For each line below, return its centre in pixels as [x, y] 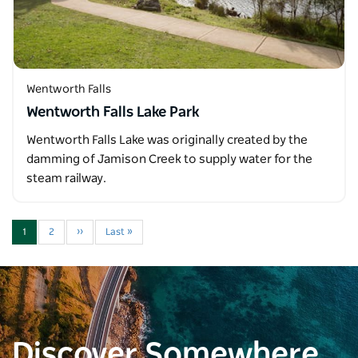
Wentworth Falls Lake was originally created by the [167, 140]
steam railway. [66, 178]
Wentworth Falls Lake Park [113, 112]
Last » [119, 231]
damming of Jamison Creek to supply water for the [169, 159]
